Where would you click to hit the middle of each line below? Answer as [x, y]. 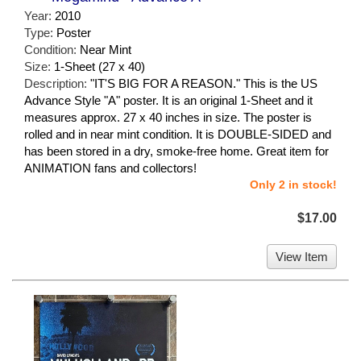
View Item [302, 257]
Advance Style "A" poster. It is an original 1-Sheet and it [168, 101]
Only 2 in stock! [293, 185]
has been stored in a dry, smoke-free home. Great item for [176, 151]
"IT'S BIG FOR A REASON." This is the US [204, 84]
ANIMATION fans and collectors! [110, 168]
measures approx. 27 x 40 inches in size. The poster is [168, 118]
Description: [57, 84]
